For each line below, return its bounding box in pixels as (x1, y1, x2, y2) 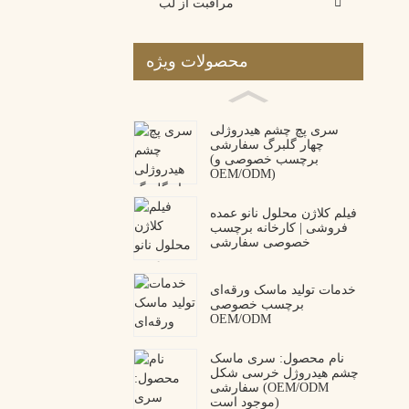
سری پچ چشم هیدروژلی (210, 122, 339, 137)
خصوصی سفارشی (210, 236, 310, 250)
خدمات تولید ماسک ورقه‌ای (210, 282, 356, 297)
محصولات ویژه (146, 52, 248, 71)
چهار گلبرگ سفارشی (210, 137, 324, 152)
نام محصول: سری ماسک (210, 351, 344, 365)
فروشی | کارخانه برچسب (210, 221, 348, 236)
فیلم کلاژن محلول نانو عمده (210, 206, 357, 221)
